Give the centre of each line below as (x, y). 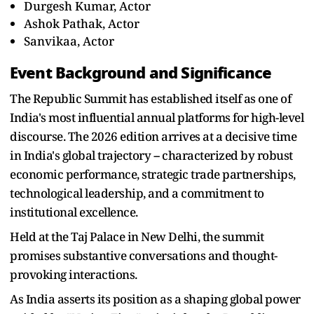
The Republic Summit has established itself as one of (150, 98)
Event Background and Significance (141, 73)
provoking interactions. (74, 274)
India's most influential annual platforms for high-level (157, 117)
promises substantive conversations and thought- (144, 255)
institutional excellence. (74, 212)
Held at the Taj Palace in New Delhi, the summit (137, 236)
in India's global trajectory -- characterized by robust (151, 155)
